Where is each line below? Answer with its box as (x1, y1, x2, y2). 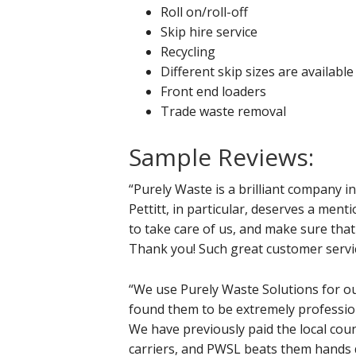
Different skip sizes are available (161, 62, 354, 80)
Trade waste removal (161, 102, 286, 120)
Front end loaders (161, 82, 266, 100)
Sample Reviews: (129, 140, 314, 173)
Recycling (161, 42, 215, 60)
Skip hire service (161, 22, 257, 41)
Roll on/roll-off (161, 2, 248, 21)
